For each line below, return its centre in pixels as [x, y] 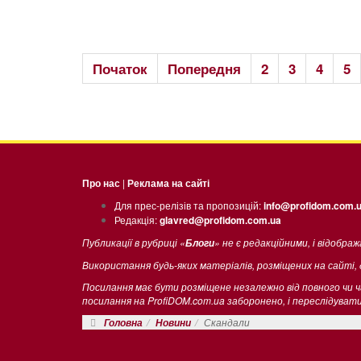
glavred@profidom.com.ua [220, 220]
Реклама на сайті [168, 183]
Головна [123, 323]
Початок [120, 68]
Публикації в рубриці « [134, 242]
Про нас [101, 183]
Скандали [227, 322]
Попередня [204, 68]
